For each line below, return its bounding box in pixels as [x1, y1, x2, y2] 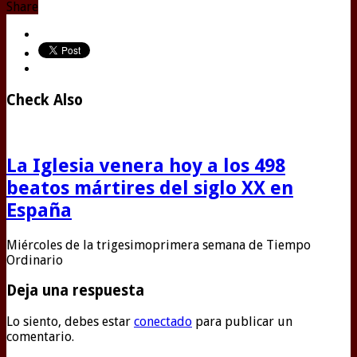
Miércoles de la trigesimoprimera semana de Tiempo [6, 237, 311, 253]
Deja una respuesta [6, 282, 144, 300]
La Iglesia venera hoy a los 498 [6, 154, 285, 177]
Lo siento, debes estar [6, 314, 134, 330]
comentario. [6, 329, 74, 345]
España [6, 198, 72, 222]
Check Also [6, 92, 83, 109]
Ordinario [6, 252, 63, 268]
